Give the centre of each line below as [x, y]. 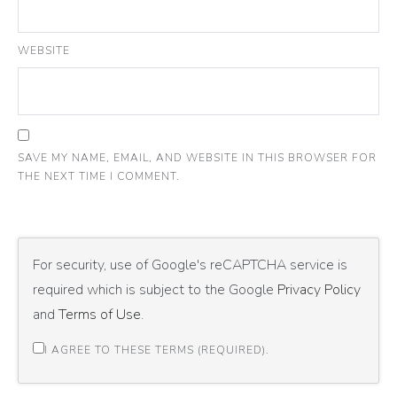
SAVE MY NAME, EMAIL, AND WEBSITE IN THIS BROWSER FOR [197, 158]
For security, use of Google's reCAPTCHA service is [190, 265]
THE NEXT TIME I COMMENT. [99, 177]
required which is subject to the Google [155, 290]
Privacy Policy [319, 290]
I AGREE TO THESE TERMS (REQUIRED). [157, 350]
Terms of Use [100, 315]
